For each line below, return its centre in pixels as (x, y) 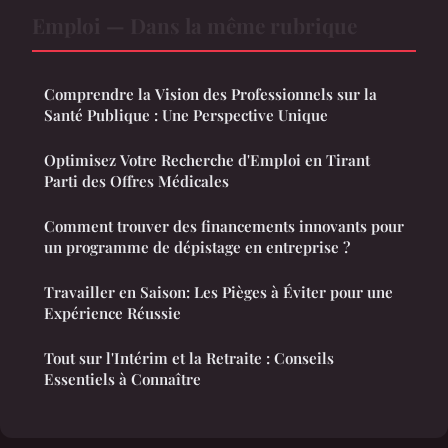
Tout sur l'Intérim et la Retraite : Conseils (189, 357)
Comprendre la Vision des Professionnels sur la (210, 93)
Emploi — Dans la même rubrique (194, 24)
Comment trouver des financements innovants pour (224, 225)
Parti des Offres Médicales (136, 180)
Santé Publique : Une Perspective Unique (186, 114)
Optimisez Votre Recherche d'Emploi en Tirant (207, 159)
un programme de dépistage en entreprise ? (197, 246)
